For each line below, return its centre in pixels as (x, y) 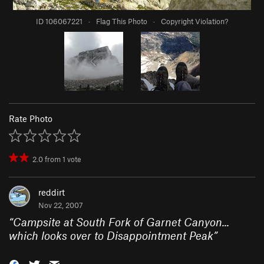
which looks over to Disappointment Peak (111, 236)
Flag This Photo (122, 22)
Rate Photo (31, 119)
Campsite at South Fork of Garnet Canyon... (121, 222)
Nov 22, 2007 (61, 205)
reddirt (52, 192)
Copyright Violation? (194, 22)
